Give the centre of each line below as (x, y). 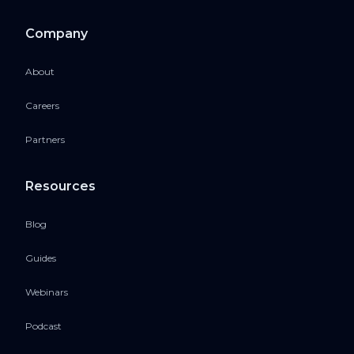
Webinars (47, 292)
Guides (41, 258)
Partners (45, 140)
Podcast (43, 326)
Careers (42, 106)
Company (56, 34)
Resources (60, 186)
